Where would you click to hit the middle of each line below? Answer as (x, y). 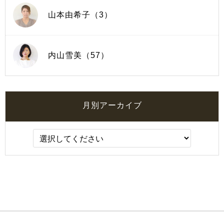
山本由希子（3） (80, 15)
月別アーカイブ (112, 105)
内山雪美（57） (78, 55)
